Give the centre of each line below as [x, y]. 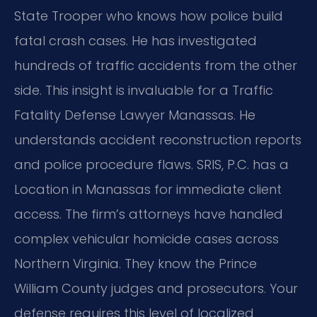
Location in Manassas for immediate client [148, 190]
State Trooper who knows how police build [149, 16]
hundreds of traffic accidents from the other [156, 66]
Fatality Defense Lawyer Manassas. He [135, 115]
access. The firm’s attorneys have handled [149, 214]
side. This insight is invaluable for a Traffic [144, 91]
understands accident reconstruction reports [158, 140]
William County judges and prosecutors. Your [156, 289]
